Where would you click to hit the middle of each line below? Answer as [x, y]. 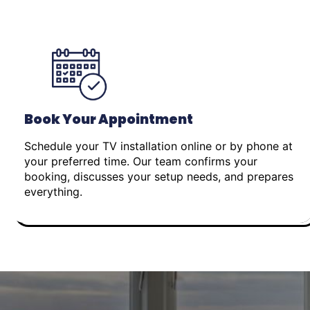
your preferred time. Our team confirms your [141, 161]
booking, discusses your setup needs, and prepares [159, 176]
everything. [53, 191]
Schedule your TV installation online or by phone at [158, 146]
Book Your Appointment [109, 119]
